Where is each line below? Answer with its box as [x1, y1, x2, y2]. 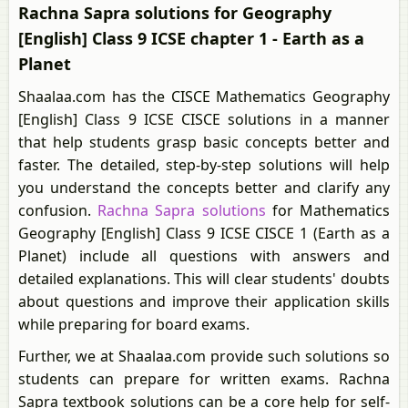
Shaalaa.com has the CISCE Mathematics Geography [18, 87, 390, 107]
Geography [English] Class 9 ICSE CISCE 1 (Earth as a [18, 223, 390, 243]
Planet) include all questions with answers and [18, 246, 390, 266]
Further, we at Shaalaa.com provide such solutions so [18, 346, 390, 366]
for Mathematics [265, 200, 391, 220]
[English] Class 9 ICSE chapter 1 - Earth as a [18, 27, 364, 49]
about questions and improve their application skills [18, 291, 390, 311]
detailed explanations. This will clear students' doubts [18, 269, 390, 289]
